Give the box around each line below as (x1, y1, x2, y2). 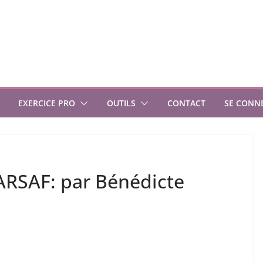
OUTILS (107, 97, 136, 109)
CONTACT (167, 97, 205, 109)
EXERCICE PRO (18, 97, 75, 109)
